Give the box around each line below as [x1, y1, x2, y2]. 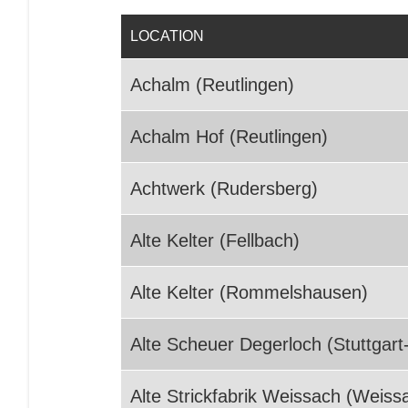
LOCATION [130, 28, 204, 44]
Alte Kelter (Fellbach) [130, 230, 300, 250]
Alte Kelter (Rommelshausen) [130, 282, 368, 302]
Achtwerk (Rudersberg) [130, 178, 318, 199]
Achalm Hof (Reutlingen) [130, 127, 328, 147]
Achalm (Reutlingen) [130, 75, 294, 95]
